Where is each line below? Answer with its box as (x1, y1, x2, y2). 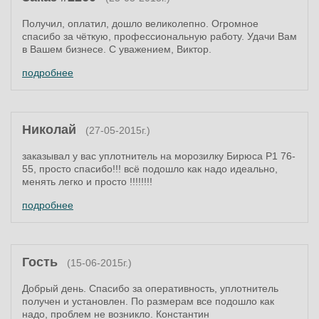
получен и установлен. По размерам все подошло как (22, 296, 274, 307)
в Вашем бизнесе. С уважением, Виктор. (22, 43, 211, 55)
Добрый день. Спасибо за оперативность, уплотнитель (22, 283, 278, 294)
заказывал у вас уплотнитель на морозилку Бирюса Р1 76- (22, 150, 296, 162)
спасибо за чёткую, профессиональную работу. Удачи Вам (22, 31, 297, 42)
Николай (22, 122, 76, 137)
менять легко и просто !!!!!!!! (22, 176, 152, 187)
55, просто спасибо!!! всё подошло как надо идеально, (22, 163, 278, 174)
